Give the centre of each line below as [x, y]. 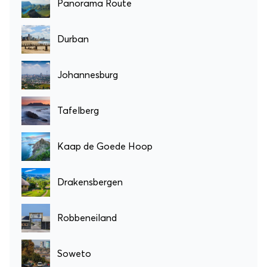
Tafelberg [78, 111]
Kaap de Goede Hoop [105, 146]
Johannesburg [88, 75]
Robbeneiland [87, 218]
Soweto [74, 254]
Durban [73, 39]
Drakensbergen [90, 182]
